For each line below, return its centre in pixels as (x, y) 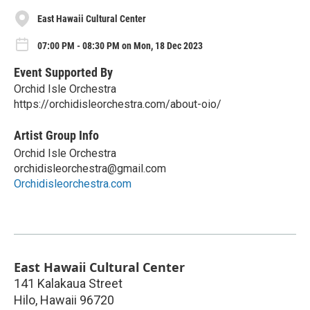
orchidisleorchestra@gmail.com (90, 168)
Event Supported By (63, 72)
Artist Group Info (56, 135)
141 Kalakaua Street (68, 283)
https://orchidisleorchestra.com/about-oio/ (118, 104)
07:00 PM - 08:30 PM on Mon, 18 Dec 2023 (120, 45)
